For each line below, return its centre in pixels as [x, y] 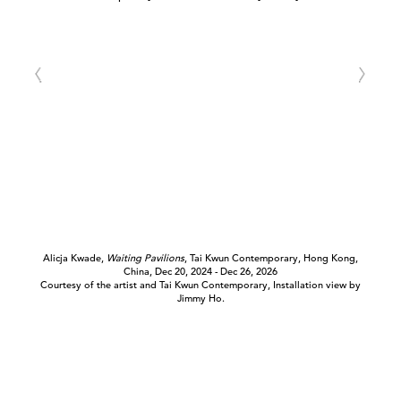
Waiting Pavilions [145, 258]
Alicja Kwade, [75, 258]
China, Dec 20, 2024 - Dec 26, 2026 [200, 271]
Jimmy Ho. [200, 298]
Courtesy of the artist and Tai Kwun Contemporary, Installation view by [200, 285]
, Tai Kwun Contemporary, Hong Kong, [271, 258]
